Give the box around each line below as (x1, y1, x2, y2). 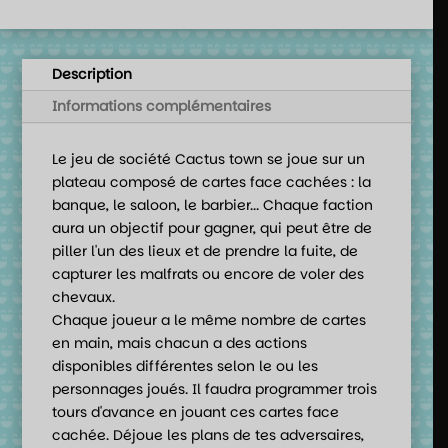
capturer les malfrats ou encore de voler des (51, 263, 364, 284)
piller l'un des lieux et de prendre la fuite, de (51, 240, 358, 261)
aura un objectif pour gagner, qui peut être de (51, 217, 372, 238)
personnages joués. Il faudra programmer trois (51, 378, 377, 399)
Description (51, 63, 132, 84)
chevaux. (51, 286, 115, 307)
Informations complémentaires (51, 95, 271, 116)
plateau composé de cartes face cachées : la (51, 171, 371, 192)
